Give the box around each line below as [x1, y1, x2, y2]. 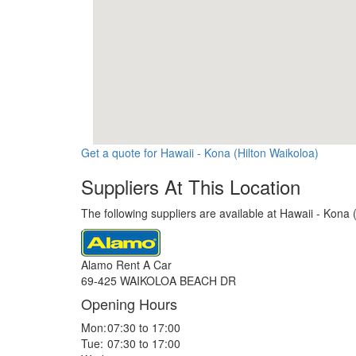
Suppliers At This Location [81, 172, 300, 200]
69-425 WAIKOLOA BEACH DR [81, 273, 236, 288]
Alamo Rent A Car [81, 257, 172, 273]
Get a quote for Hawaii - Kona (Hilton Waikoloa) [81, 145, 319, 161]
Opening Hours [81, 293, 177, 314]
